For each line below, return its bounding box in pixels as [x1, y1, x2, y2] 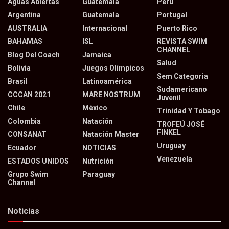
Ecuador [8, 144, 36, 152]
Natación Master [82, 130, 139, 139]
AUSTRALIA [8, 24, 47, 33]
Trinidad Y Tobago [157, 107, 220, 116]
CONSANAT [8, 130, 47, 139]
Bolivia [8, 64, 31, 73]
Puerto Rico [157, 24, 197, 33]
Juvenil [157, 94, 181, 102]
